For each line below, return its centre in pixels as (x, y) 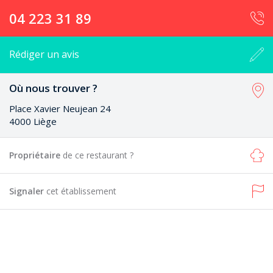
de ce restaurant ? (98, 155)
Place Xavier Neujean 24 (60, 108)
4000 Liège (33, 121)
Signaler (28, 191)
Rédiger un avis (44, 54)
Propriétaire (36, 155)
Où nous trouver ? (53, 88)
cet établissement (81, 191)
